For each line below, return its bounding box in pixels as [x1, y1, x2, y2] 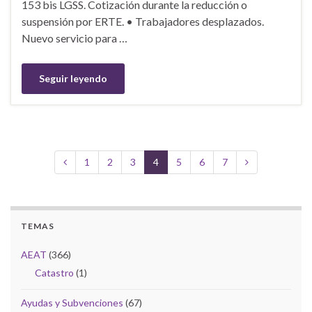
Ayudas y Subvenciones [21, 296, 123, 309]
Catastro [35, 266, 74, 279]
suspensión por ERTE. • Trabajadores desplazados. [22, 14, 264, 28]
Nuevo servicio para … [22, 31, 127, 45]
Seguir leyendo [39, 72, 107, 84]
